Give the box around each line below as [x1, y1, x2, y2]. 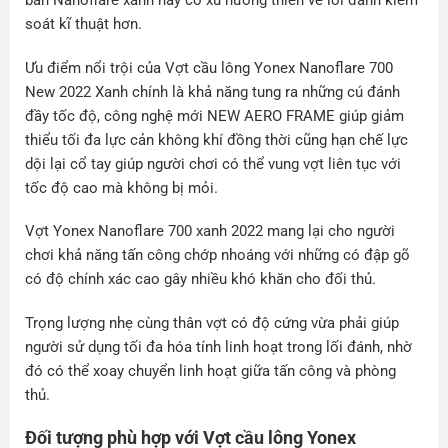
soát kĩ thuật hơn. [24, 15, 142, 34]
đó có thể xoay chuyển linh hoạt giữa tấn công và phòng [24, 361, 396, 380]
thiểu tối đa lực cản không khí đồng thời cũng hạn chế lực [24, 130, 408, 149]
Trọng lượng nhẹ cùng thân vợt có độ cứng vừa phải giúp [24, 313, 399, 332]
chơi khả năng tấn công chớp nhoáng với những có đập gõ [24, 246, 410, 265]
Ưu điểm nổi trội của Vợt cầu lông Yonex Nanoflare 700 [24, 58, 393, 77]
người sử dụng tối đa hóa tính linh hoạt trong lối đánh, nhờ [24, 337, 412, 356]
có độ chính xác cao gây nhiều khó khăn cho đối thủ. [24, 270, 376, 289]
